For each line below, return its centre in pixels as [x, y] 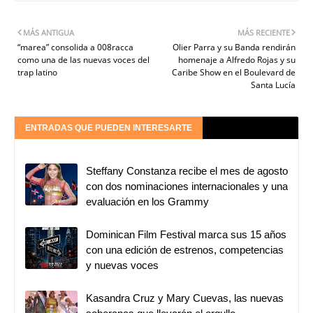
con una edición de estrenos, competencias [185, 249]
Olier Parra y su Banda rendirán [234, 47]
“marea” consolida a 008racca [75, 47]
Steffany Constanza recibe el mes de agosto [187, 170]
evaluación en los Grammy [147, 201]
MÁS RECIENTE [264, 32]
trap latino [37, 72]
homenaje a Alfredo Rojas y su [237, 59]
